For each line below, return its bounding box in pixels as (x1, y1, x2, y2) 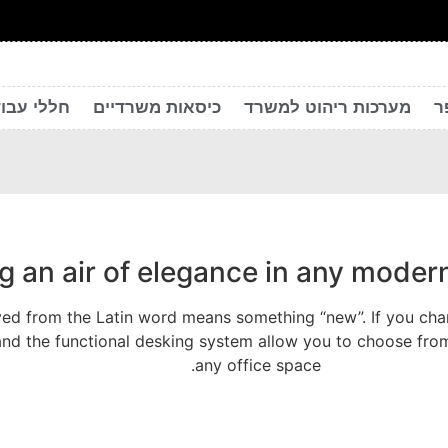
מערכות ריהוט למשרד (244, 98, 411, 117)
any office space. (195, 355, 321, 375)
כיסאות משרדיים (93, 98, 221, 117)
